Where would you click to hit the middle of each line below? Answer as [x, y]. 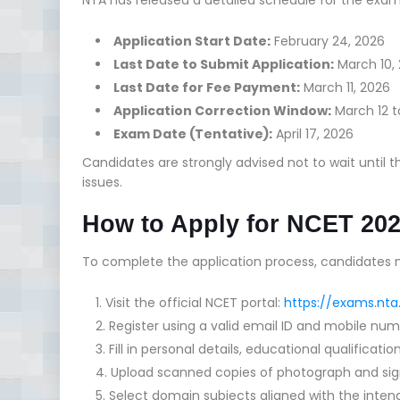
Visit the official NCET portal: [195, 302]
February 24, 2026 [328, 41]
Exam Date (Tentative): [193, 133]
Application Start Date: [192, 41]
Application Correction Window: [222, 110]
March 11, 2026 [345, 87]
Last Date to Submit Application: [224, 64]
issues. [102, 182]
